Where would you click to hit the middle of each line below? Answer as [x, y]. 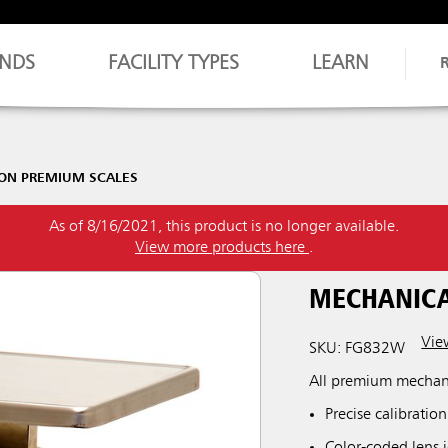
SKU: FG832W [357, 349]
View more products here [222, 248]
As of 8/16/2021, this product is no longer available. [224, 227]
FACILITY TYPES [174, 64]
